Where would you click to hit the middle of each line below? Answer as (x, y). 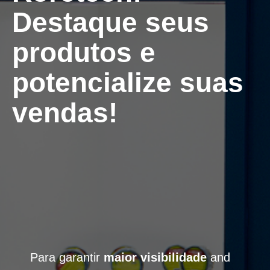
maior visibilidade (155, 257)
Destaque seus (111, 22)
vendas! (65, 112)
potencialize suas (128, 82)
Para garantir (67, 257)
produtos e (84, 52)
